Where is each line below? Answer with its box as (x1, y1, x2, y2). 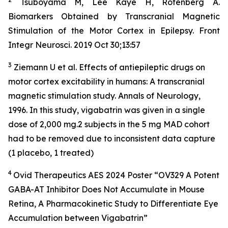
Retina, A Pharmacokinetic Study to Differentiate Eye (8, 198, 218, 209)
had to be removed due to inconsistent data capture (8, 133, 215, 144)
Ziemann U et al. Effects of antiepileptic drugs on (12, 62, 205, 72)
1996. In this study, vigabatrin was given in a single (8, 104, 205, 115)
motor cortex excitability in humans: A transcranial (8, 76, 205, 87)
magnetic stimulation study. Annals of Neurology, (8, 90, 201, 101)
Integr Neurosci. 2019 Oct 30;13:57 (8, 39, 140, 50)
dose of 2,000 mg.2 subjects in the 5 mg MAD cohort (8, 119, 210, 129)
